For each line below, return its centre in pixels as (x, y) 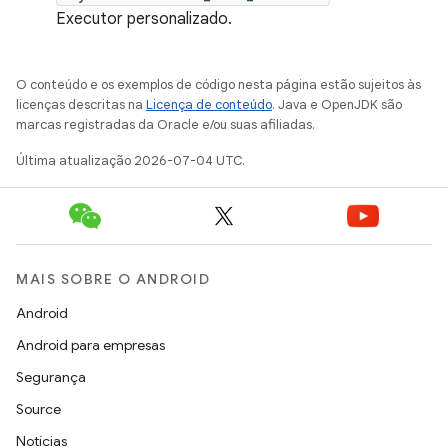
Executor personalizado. (144, 19)
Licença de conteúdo (209, 104)
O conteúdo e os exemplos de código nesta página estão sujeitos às (218, 84)
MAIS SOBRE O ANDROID (113, 279)
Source (38, 409)
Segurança (51, 377)
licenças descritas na (81, 104)
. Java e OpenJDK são (337, 104)
